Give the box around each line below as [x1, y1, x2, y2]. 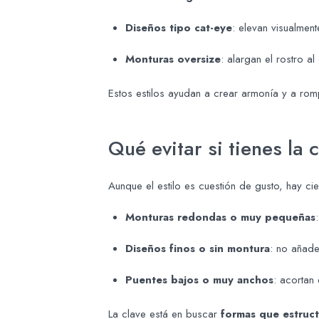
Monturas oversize [125, 51, 221, 68]
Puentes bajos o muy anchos [125, 272, 273, 288]
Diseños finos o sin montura [125, 241, 270, 257]
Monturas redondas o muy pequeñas [125, 209, 315, 226]
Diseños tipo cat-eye [125, 20, 232, 36]
